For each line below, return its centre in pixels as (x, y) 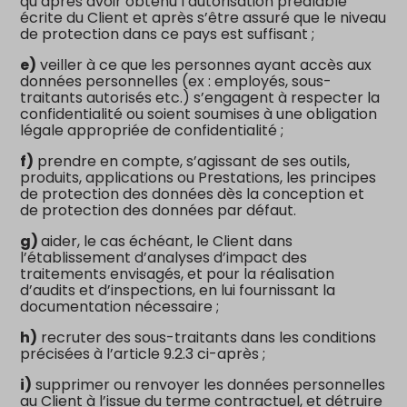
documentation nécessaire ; (122, 306)
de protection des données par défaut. (159, 210)
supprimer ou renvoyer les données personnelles (209, 384)
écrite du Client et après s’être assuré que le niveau (203, 17)
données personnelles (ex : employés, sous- (176, 81)
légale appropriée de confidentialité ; (154, 130)
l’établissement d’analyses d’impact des (164, 257)
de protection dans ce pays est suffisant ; (169, 34)
